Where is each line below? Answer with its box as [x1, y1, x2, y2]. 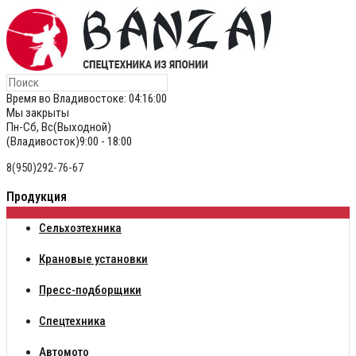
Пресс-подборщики [39, 283, 141, 297]
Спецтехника [39, 314, 106, 328]
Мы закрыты [6, 106, 69, 120]
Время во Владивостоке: [6, 91, 129, 106]
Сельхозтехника [39, 221, 122, 235]
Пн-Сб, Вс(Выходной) [6, 120, 111, 134]
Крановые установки [39, 252, 148, 266]
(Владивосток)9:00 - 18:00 [6, 134, 132, 149]
